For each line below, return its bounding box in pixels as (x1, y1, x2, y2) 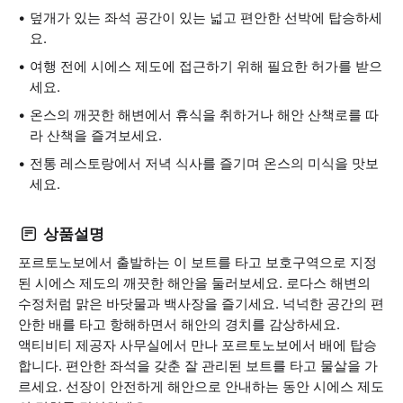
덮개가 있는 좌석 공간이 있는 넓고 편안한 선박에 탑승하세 (30, 9, 382, 26)
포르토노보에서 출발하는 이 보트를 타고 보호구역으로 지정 (18, 254, 377, 271)
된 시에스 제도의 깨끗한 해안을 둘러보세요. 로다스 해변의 (18, 274, 371, 291)
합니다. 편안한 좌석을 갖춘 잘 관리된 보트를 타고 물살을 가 (18, 357, 378, 374)
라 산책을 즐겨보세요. (30, 127, 162, 144)
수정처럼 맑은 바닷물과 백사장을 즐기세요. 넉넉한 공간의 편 (18, 295, 384, 312)
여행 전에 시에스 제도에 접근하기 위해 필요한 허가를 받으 (30, 58, 382, 75)
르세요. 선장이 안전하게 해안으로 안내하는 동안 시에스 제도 (18, 378, 384, 395)
